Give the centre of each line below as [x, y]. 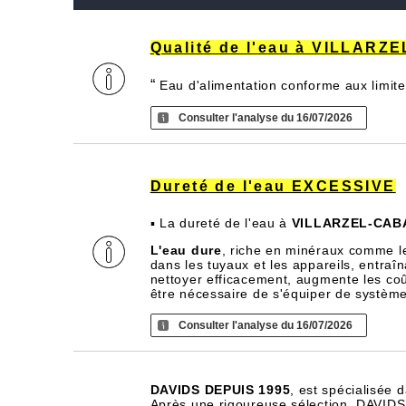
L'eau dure [186, 250]
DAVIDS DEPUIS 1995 [220, 390]
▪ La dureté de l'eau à [221, 223]
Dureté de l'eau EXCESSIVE [273, 186]
